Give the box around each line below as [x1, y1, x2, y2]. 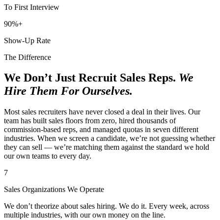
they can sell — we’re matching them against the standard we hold [4, 143, 209, 152]
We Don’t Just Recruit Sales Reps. [4, 71, 179, 84]
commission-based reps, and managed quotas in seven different [4, 125, 198, 134]
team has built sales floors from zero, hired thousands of [4, 116, 176, 125]
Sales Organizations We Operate [4, 185, 104, 194]
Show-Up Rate [4, 36, 51, 45]
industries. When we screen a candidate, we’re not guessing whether [4, 134, 215, 143]
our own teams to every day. [4, 152, 91, 161]
